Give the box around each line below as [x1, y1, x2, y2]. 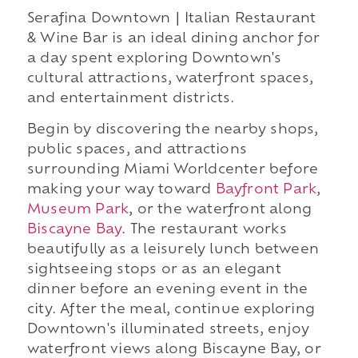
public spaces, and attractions [26, 144, 247, 157]
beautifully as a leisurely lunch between [26, 244, 319, 257]
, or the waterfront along [129, 204, 312, 217]
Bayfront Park [215, 184, 317, 197]
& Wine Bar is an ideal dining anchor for [26, 32, 320, 46]
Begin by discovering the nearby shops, [26, 124, 319, 137]
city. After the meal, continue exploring [26, 304, 315, 317]
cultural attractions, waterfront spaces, [26, 72, 313, 86]
